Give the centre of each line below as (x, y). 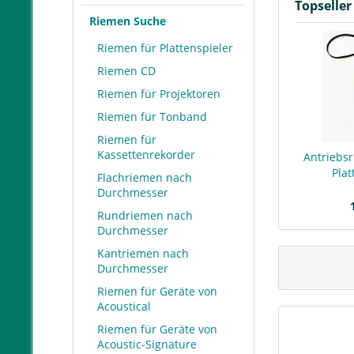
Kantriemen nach (143, 253)
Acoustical (124, 306)
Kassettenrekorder (146, 154)
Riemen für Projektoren (159, 94)
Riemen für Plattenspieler (165, 48)
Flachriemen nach (145, 177)
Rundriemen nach (145, 215)
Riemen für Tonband (152, 117)
